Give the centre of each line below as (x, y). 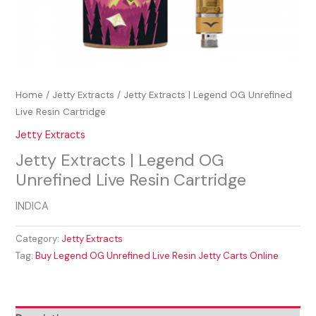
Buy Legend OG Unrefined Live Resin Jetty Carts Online (157, 256)
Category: (39, 239)
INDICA (32, 207)
